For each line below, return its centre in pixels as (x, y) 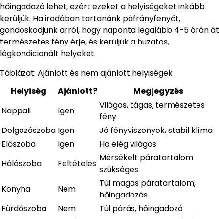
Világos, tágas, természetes (152, 105)
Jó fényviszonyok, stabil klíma (156, 130)
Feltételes (77, 163)
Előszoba (19, 144)
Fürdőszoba (24, 208)
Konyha (16, 189)
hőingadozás (123, 195)
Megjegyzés (158, 91)
